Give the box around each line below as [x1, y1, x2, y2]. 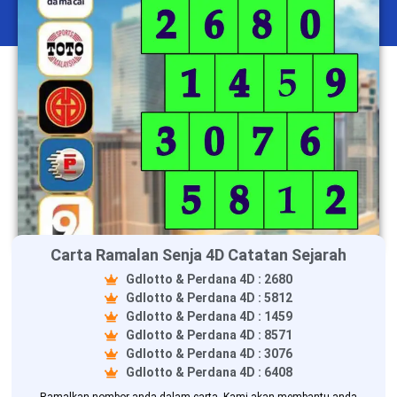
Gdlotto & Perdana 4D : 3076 [125, 346, 292, 361]
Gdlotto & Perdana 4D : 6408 [125, 364, 292, 379]
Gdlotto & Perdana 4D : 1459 [125, 308, 292, 323]
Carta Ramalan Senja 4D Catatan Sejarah [51, 245, 346, 264]
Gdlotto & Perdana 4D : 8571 [125, 327, 292, 342]
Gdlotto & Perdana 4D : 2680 [125, 271, 292, 286]
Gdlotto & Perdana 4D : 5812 [125, 290, 292, 305]
